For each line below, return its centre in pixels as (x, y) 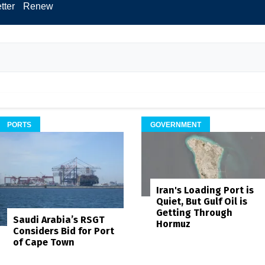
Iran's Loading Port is (205, 190)
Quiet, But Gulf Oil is (202, 201)
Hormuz (173, 224)
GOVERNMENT (176, 125)
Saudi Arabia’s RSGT (59, 220)
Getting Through (194, 212)
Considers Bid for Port (63, 231)
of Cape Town (43, 243)
